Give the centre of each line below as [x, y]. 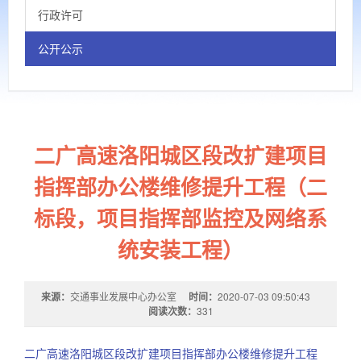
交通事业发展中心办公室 [123, 296]
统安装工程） [180, 249]
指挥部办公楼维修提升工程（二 [180, 187]
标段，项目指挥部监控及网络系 [180, 218]
